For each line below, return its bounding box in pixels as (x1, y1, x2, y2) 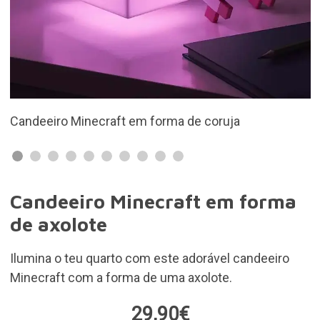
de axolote (9, 213, 107, 236)
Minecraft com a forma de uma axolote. (9, 270, 232, 285)
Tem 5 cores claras (79, 114, 189, 129)
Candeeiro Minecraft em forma (9, 190, 296, 213)
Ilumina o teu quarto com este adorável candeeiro (9, 251, 289, 266)
